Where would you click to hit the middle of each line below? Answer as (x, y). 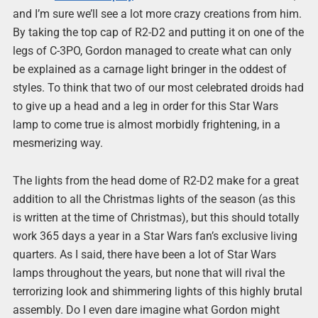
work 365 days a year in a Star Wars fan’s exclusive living (155, 236)
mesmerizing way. (57, 143)
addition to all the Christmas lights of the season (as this (154, 199)
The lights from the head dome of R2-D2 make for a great (155, 181)
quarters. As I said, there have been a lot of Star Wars (144, 255)
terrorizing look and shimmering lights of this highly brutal (157, 292)
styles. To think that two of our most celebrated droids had (158, 88)
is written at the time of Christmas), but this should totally (156, 218)
